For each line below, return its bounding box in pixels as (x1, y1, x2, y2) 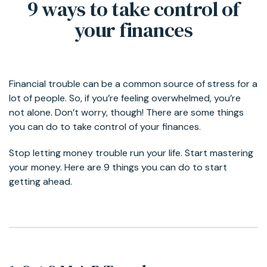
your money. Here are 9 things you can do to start (9, 160, 227, 173)
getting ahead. (9, 175, 74, 188)
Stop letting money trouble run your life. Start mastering (9, 146, 253, 159)
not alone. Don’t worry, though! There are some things (9, 105, 244, 119)
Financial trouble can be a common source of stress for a (9, 77, 257, 90)
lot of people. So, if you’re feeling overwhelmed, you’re (9, 91, 241, 104)
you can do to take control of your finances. (9, 120, 203, 133)
